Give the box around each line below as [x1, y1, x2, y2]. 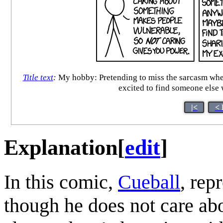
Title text [22, 73, 53, 83]
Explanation [4, 135, 117, 160]
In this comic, [4, 170, 118, 193]
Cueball [118, 170, 180, 193]
